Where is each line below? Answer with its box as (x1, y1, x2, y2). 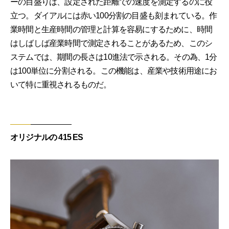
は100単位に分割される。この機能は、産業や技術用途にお (10, 66, 217, 75)
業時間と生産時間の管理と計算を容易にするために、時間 (10, 25, 213, 34)
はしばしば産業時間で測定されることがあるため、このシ (10, 38, 213, 48)
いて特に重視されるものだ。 (10, 80, 111, 89)
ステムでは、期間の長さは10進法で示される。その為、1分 (10, 52, 217, 61)
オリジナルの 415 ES (10, 132, 83, 142)
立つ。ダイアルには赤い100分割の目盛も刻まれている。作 (10, 11, 217, 20)
